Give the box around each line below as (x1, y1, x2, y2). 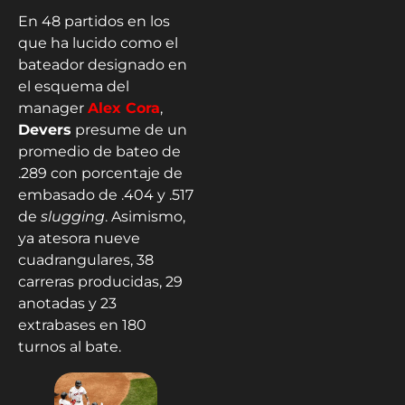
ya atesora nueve (18, 229, 140, 247)
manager (18, 99, 88, 117)
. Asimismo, (105, 207, 185, 225)
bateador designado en (18, 55, 187, 73)
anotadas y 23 (18, 294, 117, 312)
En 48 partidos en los (18, 12, 170, 30)
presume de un (71, 120, 187, 138)
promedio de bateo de (18, 142, 181, 160)
